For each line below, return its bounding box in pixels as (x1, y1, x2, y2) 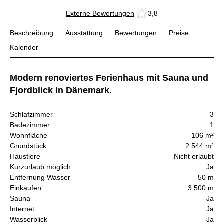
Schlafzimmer (10, 110, 53, 119)
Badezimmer (10, 121, 50, 129)
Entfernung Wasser (10, 173, 70, 182)
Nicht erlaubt (174, 152, 214, 161)
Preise (169, 29, 189, 37)
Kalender (10, 43, 38, 52)
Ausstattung (65, 29, 103, 37)
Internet (10, 205, 34, 213)
